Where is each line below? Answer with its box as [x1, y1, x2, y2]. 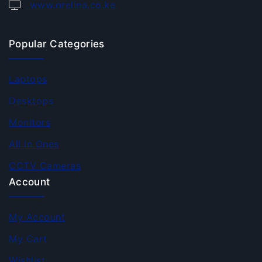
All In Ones [9, 137, 59, 150]
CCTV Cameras [9, 159, 81, 171]
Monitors [9, 116, 50, 128]
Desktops [9, 94, 53, 106]
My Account [9, 211, 65, 223]
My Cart [9, 232, 47, 244]
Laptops [9, 73, 47, 85]
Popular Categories [9, 37, 105, 50]
